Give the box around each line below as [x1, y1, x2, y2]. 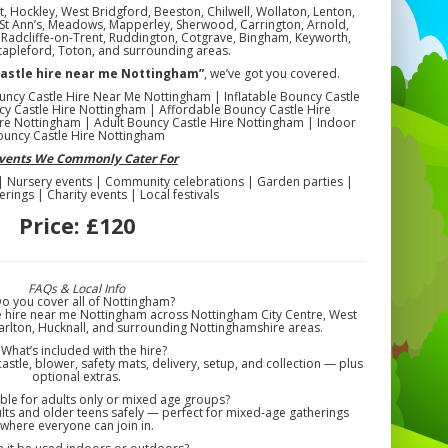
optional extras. [32, 368, 122, 386]
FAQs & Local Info [28, 280, 126, 298]
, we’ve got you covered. [204, 65, 341, 83]
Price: [18, 211, 86, 241]
